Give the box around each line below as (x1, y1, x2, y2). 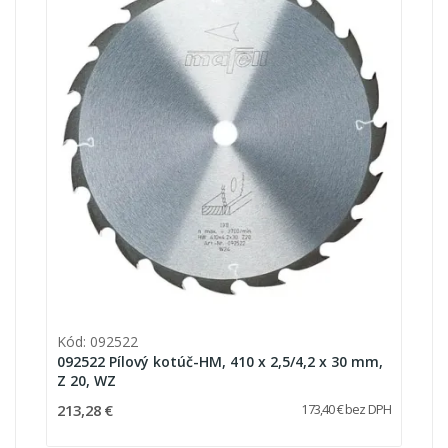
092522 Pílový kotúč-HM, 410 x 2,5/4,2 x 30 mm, (57, 351, 383, 371)
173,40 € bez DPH (301, 400, 391, 418)
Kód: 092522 (57, 331, 138, 351)
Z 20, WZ (57, 370, 116, 390)
